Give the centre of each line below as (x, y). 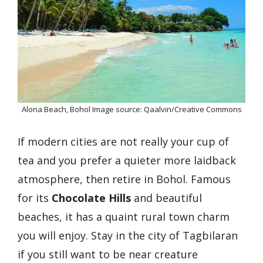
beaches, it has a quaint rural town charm (124, 217)
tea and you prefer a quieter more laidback (127, 160)
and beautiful (166, 198)
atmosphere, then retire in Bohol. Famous (124, 179)
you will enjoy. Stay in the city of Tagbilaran (128, 235)
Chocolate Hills (91, 198)
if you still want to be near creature (108, 254)
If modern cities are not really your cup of (123, 141)
